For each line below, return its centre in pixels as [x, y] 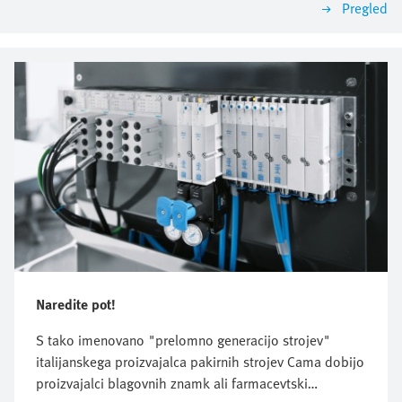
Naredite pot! [76, 305]
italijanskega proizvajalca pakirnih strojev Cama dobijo [200, 362]
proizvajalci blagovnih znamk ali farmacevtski [172, 384]
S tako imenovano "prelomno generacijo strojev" [183, 341]
